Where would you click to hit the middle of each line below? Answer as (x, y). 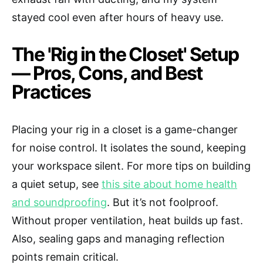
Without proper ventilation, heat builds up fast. (127, 221)
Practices (51, 92)
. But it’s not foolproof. (163, 203)
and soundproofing (59, 203)
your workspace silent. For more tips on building (131, 166)
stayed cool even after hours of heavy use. (118, 18)
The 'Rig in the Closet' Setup (125, 55)
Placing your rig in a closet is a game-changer (125, 130)
